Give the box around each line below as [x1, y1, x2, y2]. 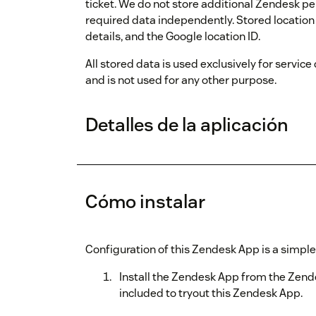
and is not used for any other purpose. [85, 73, 276, 88]
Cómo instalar [85, 190, 205, 214]
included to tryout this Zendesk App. [119, 286, 303, 301]
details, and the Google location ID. [85, 29, 260, 44]
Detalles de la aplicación [85, 113, 288, 137]
